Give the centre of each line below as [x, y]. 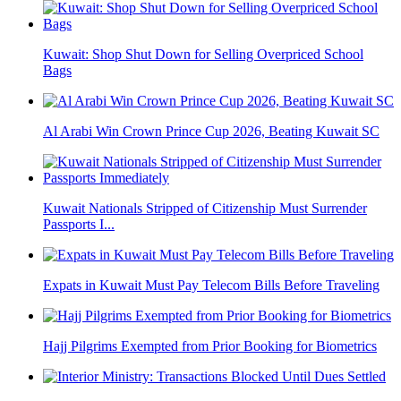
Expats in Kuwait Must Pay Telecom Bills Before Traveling [211, 286]
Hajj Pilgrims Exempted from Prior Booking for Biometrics [210, 346]
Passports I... [79, 225]
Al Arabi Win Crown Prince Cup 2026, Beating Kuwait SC [211, 132]
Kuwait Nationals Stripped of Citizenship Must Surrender [205, 209]
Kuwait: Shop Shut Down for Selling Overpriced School [203, 55]
